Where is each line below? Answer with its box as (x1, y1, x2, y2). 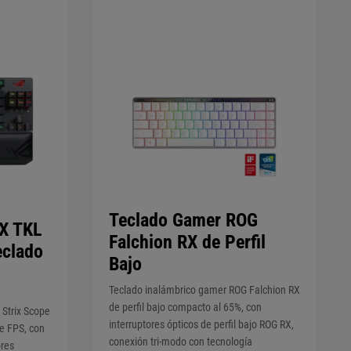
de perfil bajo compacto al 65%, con (108, 300, 262, 313)
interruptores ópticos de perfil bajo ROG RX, (108, 317, 294, 331)
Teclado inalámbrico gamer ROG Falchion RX (108, 283, 300, 296)
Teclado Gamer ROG (108, 208, 258, 231)
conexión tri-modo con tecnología (108, 335, 252, 348)
